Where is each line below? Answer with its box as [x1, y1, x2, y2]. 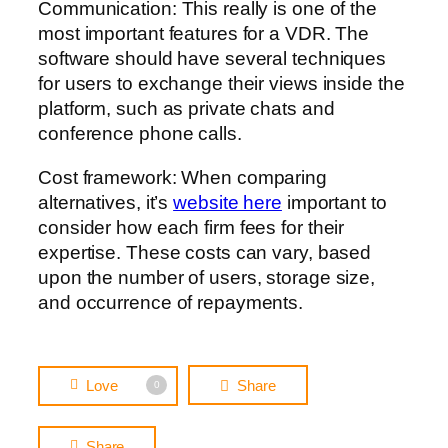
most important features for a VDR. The [38, 23, 370, 45]
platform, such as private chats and [38, 98, 335, 120]
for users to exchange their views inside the [38, 73, 405, 95]
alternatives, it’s [38, 191, 174, 213]
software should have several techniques [38, 48, 387, 70]
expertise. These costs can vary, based [38, 241, 372, 263]
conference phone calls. [38, 123, 242, 145]
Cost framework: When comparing [38, 166, 327, 188]
